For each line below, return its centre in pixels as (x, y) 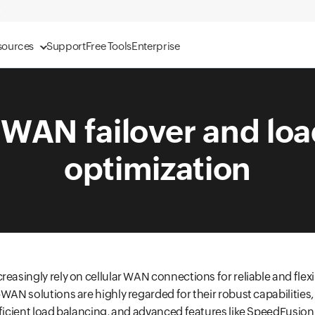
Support (66, 46)
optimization (157, 169)
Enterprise (156, 46)
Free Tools (109, 46)
